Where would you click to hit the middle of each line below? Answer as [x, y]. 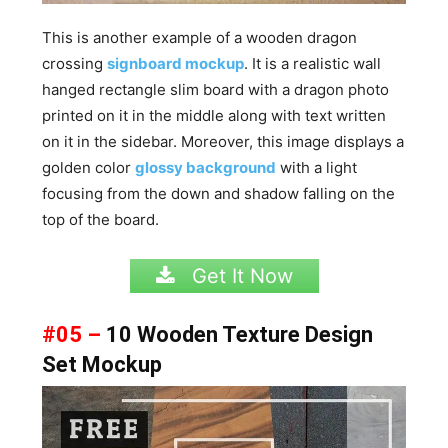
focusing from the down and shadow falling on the [219, 193]
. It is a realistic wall [313, 63]
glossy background [206, 167]
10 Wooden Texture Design [237, 334]
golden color [89, 167]
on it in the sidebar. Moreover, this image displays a [223, 141]
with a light [317, 167]
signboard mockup [176, 63]
